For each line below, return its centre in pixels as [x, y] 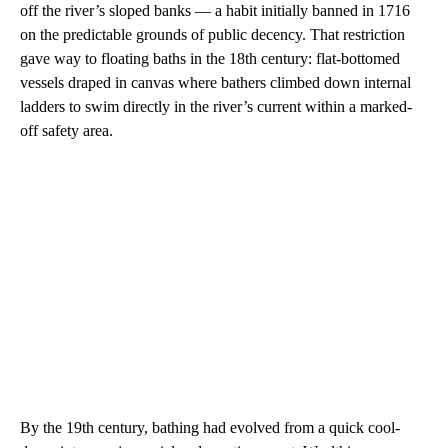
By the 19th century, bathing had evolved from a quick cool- [210, 427]
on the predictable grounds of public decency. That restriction [212, 34]
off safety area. [66, 130]
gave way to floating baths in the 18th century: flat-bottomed [210, 58]
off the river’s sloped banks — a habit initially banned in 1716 [215, 10]
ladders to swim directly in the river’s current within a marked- [216, 106]
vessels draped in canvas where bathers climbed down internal [215, 82]
